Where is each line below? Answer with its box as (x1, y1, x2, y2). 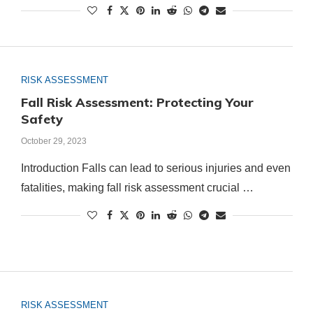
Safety (20, 111, 63, 128)
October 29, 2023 (20, 136, 87, 147)
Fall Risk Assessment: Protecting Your (20, 94, 254, 111)
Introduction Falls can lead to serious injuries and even (20, 162, 291, 175)
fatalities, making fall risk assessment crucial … (20, 182, 254, 194)
